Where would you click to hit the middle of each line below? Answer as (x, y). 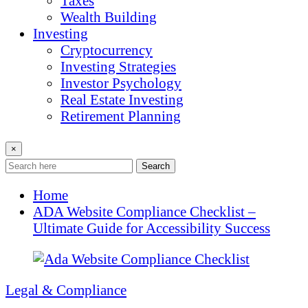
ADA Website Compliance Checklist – (144, 212)
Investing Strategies (118, 66)
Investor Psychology (121, 82)
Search (156, 166)
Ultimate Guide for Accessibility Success (152, 228)
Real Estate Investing (122, 99)
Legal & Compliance (66, 289)
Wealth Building (109, 16)
